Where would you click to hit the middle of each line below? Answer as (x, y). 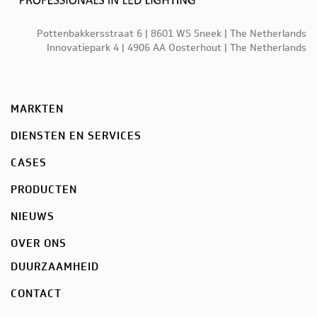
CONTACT (36, 294)
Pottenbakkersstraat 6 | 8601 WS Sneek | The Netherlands (172, 34)
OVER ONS (39, 244)
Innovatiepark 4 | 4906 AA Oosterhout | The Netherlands (177, 48)
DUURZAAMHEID (55, 267)
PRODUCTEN (44, 190)
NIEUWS (33, 217)
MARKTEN (37, 109)
